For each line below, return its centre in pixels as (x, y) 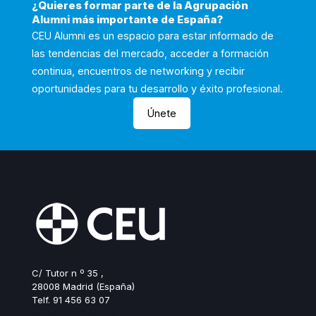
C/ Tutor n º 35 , (68, 273)
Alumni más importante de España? (127, 19)
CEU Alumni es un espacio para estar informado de (153, 35)
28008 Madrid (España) (83, 286)
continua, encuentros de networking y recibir (138, 71)
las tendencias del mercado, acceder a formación (150, 53)
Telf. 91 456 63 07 (71, 299)
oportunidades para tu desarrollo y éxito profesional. (157, 88)
